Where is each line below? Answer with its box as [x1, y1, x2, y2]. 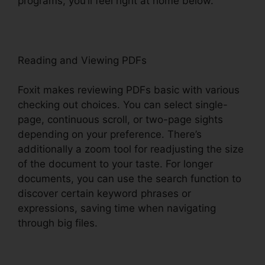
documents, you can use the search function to [18, 173, 241, 185]
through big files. [18, 217, 98, 230]
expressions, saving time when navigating [18, 202, 216, 215]
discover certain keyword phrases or [18, 188, 191, 200]
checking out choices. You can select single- [18, 99, 228, 111]
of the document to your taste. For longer [18, 158, 213, 170]
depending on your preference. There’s [18, 128, 202, 141]
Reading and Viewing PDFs [18, 54, 147, 66]
